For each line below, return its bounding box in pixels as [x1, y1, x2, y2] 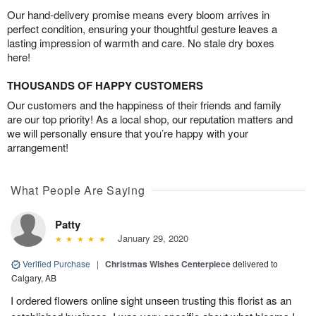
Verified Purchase [20, 257, 92, 269]
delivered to [233, 257, 278, 269]
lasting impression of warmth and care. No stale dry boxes [7, 35, 274, 50]
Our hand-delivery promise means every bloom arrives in [7, 6, 269, 22]
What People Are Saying [11, 181, 145, 198]
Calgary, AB [11, 271, 56, 284]
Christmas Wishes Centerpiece [105, 257, 231, 270]
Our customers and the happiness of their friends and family [7, 97, 281, 112]
